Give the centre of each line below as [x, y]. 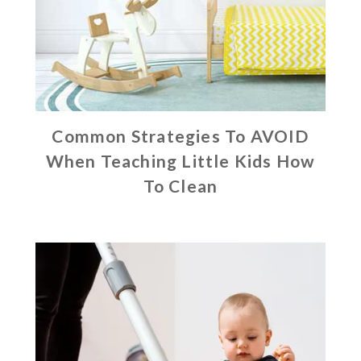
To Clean [180, 186]
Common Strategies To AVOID [180, 136]
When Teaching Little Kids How [180, 161]
